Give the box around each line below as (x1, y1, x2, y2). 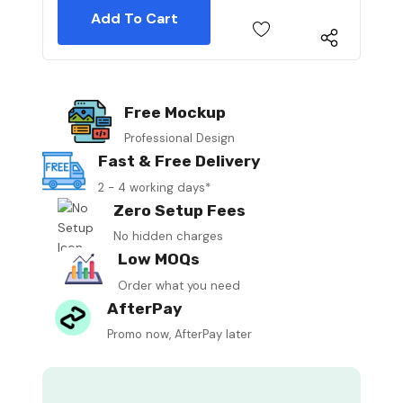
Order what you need (118, 277, 240, 293)
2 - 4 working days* (98, 179, 210, 195)
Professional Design (123, 130, 235, 147)
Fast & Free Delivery (98, 152, 260, 171)
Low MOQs (118, 250, 200, 269)
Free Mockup (123, 103, 226, 121)
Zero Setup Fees (112, 201, 246, 219)
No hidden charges (112, 228, 223, 245)
